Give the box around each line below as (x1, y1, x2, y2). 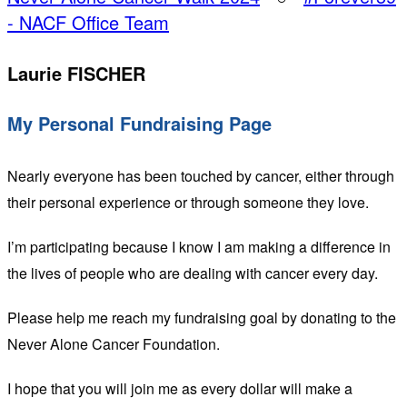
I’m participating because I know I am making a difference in (7, 235, 391, 257)
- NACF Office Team (7, 9, 169, 35)
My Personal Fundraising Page (7, 110, 272, 137)
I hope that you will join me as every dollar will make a (7, 377, 352, 399)
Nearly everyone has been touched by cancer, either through (7, 164, 394, 186)
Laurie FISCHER (7, 59, 145, 86)
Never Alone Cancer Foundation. (7, 333, 223, 354)
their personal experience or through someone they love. (7, 191, 372, 213)
